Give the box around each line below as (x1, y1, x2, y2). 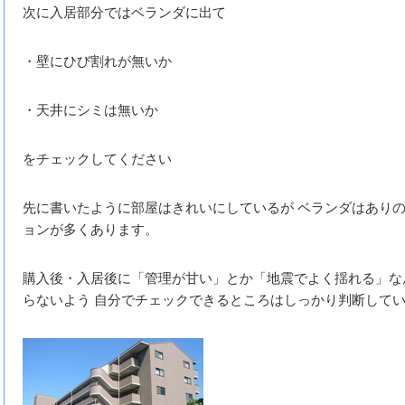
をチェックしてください (23, 150, 172, 166)
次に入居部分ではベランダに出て (23, 4, 226, 20)
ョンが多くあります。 (23, 221, 158, 237)
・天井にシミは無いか (23, 101, 158, 118)
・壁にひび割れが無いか (23, 52, 172, 69)
